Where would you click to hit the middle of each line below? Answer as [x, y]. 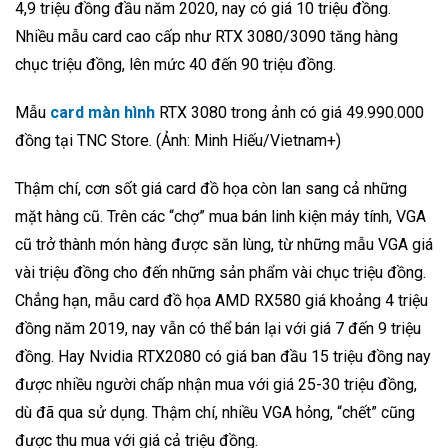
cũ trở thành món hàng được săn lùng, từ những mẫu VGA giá [224, 244]
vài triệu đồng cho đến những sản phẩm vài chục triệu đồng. [220, 272]
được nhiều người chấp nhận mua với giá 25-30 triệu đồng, [216, 384]
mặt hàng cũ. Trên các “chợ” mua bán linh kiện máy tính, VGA [220, 216]
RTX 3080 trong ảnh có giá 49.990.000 [289, 112]
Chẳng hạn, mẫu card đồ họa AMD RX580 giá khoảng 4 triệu [221, 300]
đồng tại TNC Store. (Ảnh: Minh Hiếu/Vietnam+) [178, 140]
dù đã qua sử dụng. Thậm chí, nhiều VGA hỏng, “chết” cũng [215, 412]
